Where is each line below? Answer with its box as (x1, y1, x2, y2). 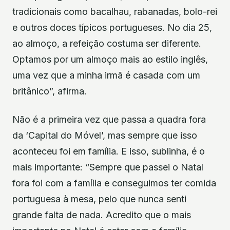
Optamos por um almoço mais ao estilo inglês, (12, 53, 208, 65)
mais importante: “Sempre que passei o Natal (12, 162, 203, 173)
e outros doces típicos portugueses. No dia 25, (12, 22, 212, 33)
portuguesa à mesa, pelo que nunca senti (12, 194, 186, 205)
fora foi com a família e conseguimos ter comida (12, 178, 216, 189)
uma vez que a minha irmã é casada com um (12, 69, 200, 81)
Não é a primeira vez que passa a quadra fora (12, 114, 206, 125)
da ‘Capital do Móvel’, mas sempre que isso (12, 130, 197, 141)
